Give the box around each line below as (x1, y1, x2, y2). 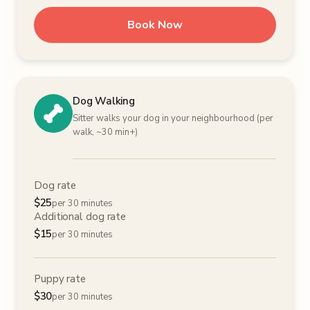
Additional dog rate (34, 210, 127, 224)
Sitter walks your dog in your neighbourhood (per (73, 112, 273, 125)
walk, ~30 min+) (73, 126, 138, 138)
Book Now (127, 17, 183, 33)
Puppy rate (34, 272, 86, 286)
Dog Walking (73, 94, 135, 108)
